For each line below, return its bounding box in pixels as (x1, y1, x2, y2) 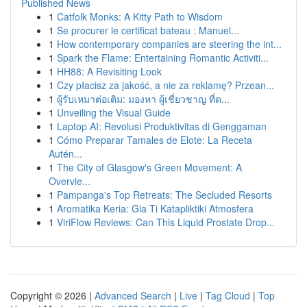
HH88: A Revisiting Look (57, 64, 162, 78)
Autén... (49, 147, 82, 160)
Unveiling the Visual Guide (57, 106, 171, 119)
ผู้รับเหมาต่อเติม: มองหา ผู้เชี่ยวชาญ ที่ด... (57, 92, 230, 106)
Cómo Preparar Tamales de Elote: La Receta (57, 133, 252, 147)
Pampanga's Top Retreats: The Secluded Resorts (57, 188, 272, 201)
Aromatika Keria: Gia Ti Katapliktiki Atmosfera (57, 201, 254, 215)
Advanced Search (95, 288, 171, 302)
